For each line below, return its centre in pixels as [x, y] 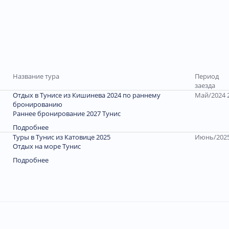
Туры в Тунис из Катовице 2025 [62, 137]
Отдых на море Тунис [47, 146]
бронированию [38, 105]
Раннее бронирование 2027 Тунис [67, 114]
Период [207, 76]
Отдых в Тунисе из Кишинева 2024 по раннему [87, 95]
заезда [205, 86]
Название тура [36, 76]
